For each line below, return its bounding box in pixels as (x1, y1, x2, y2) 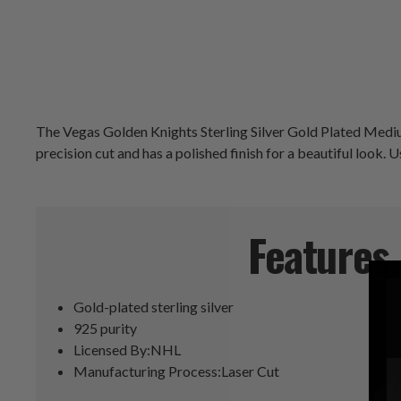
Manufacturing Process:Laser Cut (73, 363, 280, 380)
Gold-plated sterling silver (73, 298, 235, 316)
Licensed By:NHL (73, 341, 182, 359)
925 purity (73, 320, 138, 337)
